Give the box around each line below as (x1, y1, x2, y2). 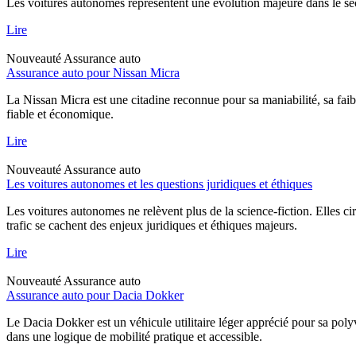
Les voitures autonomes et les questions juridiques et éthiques (6, 176, 312, 191)
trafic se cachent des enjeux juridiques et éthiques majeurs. (6, 218, 297, 232)
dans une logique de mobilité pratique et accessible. (6, 329, 262, 343)
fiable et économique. (6, 106, 114, 121)
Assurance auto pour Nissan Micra (6, 65, 180, 79)
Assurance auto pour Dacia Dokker (6, 288, 184, 302)
